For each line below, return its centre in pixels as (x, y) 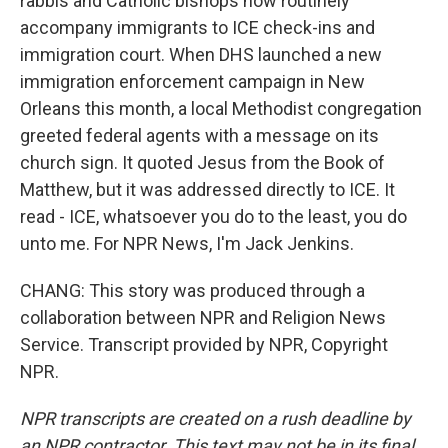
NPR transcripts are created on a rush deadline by (215, 418)
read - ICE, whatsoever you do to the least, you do (213, 216)
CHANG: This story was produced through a (192, 290)
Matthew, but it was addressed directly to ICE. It (207, 189)
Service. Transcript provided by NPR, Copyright (204, 344)
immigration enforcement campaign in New (192, 81)
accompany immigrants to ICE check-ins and (197, 27)
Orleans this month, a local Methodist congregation (221, 108)
